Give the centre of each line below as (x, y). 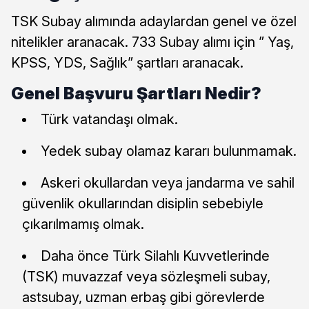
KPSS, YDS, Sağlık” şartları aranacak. (127, 62)
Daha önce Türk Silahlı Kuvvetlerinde (155, 256)
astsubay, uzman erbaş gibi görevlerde (143, 297)
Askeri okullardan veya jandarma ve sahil (168, 182)
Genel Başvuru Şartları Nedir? (136, 93)
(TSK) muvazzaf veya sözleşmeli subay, (146, 276)
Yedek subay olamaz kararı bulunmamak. (169, 151)
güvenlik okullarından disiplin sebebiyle (143, 203)
